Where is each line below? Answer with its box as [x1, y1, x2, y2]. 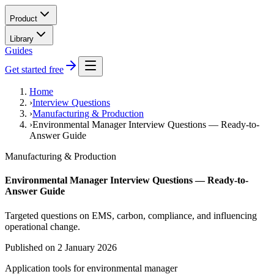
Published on [5, 242, 55, 253]
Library [10, 34, 34, 43]
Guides [5, 45, 32, 56]
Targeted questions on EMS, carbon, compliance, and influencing [5, 210, 257, 221]
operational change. [5, 221, 80, 232]
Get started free [5, 64, 64, 75]
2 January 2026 [57, 242, 117, 253]
